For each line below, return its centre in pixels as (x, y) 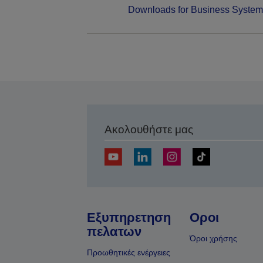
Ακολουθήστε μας (149, 130)
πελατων (114, 232)
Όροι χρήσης (213, 239)
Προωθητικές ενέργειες (128, 253)
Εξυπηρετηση (129, 218)
